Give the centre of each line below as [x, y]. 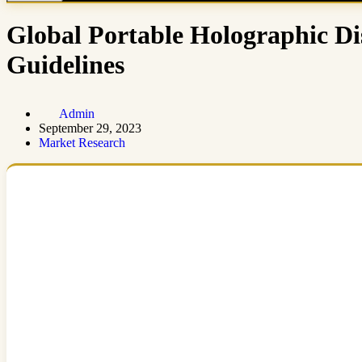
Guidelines [65, 65]
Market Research [82, 142]
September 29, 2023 [90, 128]
